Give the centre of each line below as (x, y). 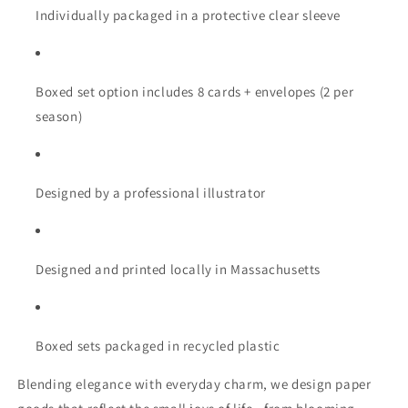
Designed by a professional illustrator (151, 193)
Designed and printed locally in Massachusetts (178, 270)
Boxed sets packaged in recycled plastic (158, 346)
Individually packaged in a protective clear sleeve (188, 15)
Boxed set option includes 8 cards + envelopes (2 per (195, 92)
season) (59, 117)
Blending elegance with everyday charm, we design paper (194, 384)
